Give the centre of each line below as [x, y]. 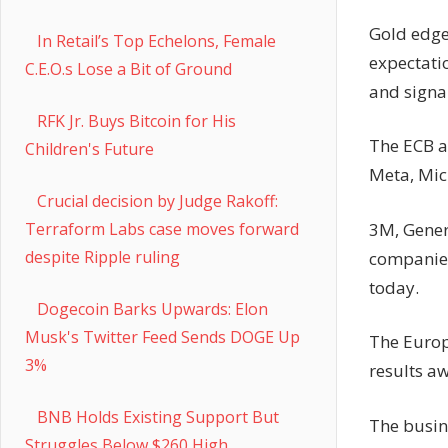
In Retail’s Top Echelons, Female [156, 41]
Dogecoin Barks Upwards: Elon [152, 309]
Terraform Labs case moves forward [162, 229]
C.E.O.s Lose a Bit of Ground [128, 69]
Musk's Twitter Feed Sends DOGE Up [162, 337]
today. [394, 287]
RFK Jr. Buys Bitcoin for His [136, 121]
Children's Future [89, 149]
